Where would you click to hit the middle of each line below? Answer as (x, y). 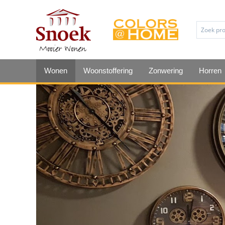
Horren (210, 71)
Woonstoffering (108, 71)
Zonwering (166, 71)
